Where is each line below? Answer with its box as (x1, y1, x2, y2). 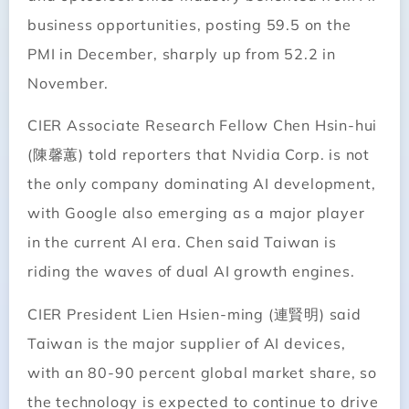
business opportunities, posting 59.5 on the (27, 15, 351, 34)
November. (27, 73, 110, 92)
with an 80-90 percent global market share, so (27, 362, 377, 382)
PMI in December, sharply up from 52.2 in (27, 44, 336, 63)
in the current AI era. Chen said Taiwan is (27, 233, 337, 252)
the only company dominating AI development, (27, 174, 376, 194)
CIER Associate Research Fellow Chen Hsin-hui (27, 116, 378, 135)
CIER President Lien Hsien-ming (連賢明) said (27, 304, 362, 323)
